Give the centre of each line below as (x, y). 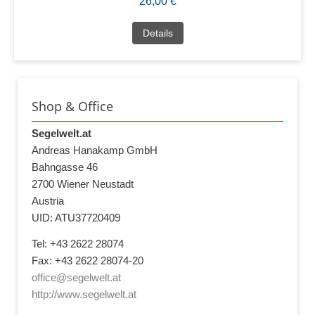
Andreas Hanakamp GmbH (95, 150)
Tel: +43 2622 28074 (78, 244)
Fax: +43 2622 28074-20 (88, 261)
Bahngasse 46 (65, 167)
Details (157, 33)
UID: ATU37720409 (76, 217)
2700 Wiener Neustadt (83, 184)
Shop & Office (72, 106)
